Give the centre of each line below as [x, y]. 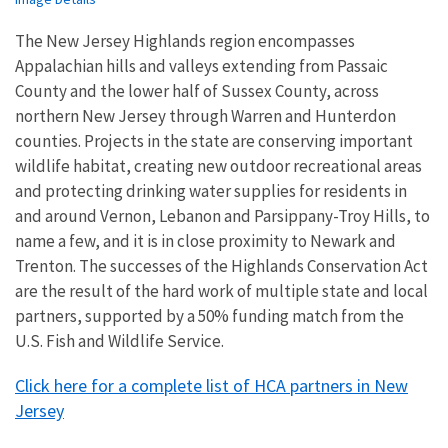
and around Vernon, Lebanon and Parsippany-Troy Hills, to [222, 216]
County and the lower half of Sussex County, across [197, 91]
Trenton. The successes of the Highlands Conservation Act [221, 266]
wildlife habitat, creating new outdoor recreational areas [218, 166]
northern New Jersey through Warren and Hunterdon [205, 116]
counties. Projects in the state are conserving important [214, 141]
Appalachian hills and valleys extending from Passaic [201, 66]
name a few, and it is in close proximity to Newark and [205, 241]
